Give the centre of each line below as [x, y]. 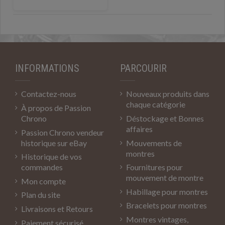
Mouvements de [154, 143]
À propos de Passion [56, 108]
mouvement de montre [165, 178]
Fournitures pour [154, 167]
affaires [139, 129]
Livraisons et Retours [57, 209]
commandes [42, 167]
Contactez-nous [49, 94]
